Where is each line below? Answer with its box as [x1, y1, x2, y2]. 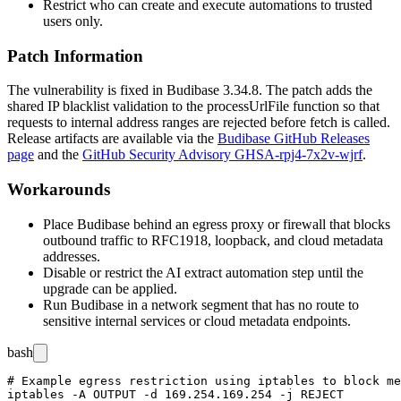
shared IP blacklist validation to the [7, 98, 207, 115]
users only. [43, 13, 103, 29]
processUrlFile [207, 98, 289, 115]
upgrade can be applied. [43, 280, 177, 296]
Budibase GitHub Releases [218, 131, 370, 147]
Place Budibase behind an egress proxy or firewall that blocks [43, 216, 390, 232]
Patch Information [7, 46, 143, 65]
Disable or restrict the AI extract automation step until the [43, 264, 363, 280]
